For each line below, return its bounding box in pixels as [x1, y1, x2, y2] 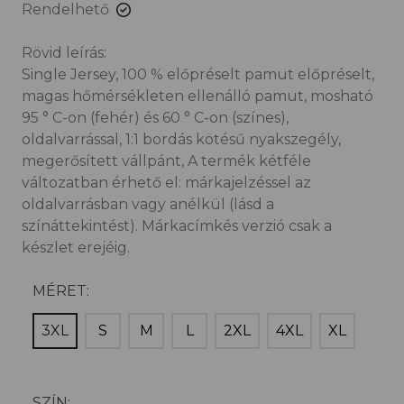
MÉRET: [32, 282, 89, 299]
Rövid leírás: [22, 44, 106, 61]
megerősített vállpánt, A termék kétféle [22, 152, 311, 170]
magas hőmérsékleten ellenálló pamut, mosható [22, 87, 373, 105]
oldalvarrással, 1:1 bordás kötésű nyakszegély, [22, 131, 341, 148]
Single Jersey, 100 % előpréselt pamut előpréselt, [22, 66, 374, 83]
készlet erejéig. [22, 239, 130, 256]
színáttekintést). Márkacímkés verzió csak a [22, 217, 332, 234]
